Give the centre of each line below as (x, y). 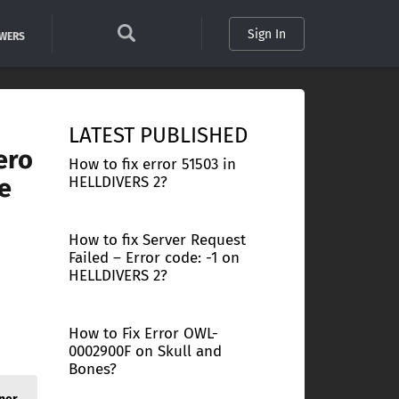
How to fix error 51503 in (152, 164)
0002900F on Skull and (145, 351)
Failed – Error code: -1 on (154, 258)
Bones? (92, 369)
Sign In (266, 34)
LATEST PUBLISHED (158, 135)
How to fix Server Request (157, 240)
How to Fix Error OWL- (143, 334)
